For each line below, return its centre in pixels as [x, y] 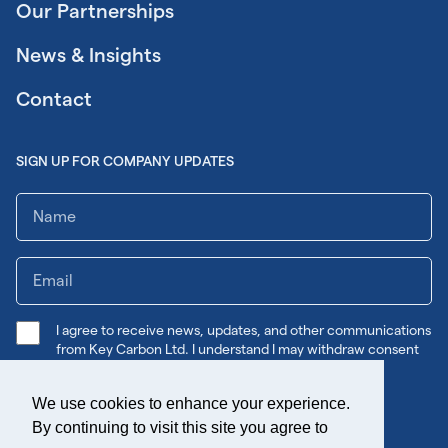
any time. [84, 367]
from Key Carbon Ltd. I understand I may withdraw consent [237, 348]
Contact [54, 98]
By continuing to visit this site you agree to [180, 428]
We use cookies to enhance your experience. [191, 404]
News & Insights [88, 54]
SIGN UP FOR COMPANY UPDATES [125, 160]
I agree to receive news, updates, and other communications [243, 329]
